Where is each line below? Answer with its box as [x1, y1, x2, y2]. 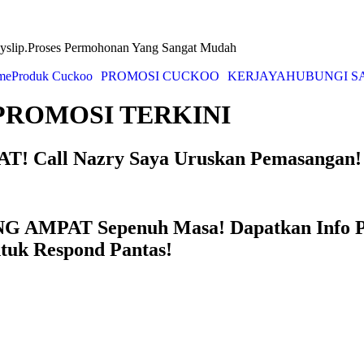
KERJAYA [227, 69, 286, 83]
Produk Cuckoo [11, 69, 93, 83]
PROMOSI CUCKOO [100, 69, 219, 83]
